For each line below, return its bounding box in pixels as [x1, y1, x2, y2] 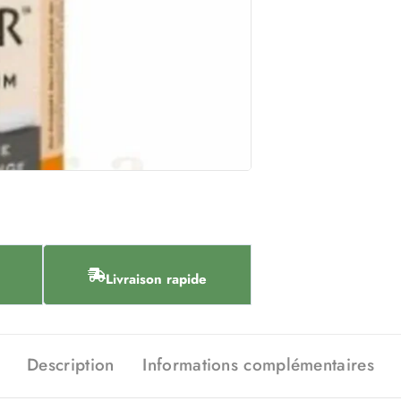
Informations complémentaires [142, 353, 374, 377]
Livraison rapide [106, 269, 208, 289]
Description [27, 353, 115, 377]
